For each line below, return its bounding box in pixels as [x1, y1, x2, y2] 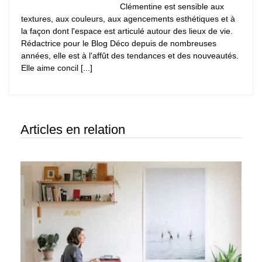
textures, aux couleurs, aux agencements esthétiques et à [21, 14, 235, 24]
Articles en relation [20, 122, 125, 137]
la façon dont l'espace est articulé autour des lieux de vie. [21, 26, 233, 36]
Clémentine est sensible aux [120, 2, 225, 12]
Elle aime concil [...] [21, 63, 92, 73]
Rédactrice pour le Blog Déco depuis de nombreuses [21, 39, 216, 49]
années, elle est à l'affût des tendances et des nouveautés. [21, 51, 239, 61]
